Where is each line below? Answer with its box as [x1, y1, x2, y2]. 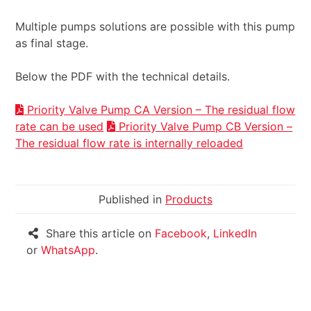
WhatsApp [41, 242, 96, 257]
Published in [99, 192, 165, 206]
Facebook [155, 226, 208, 240]
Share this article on [46, 226, 155, 240]
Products [165, 192, 212, 206]
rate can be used [15, 119, 104, 133]
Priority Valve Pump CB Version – [115, 119, 293, 133]
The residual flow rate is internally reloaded [15, 135, 244, 150]
